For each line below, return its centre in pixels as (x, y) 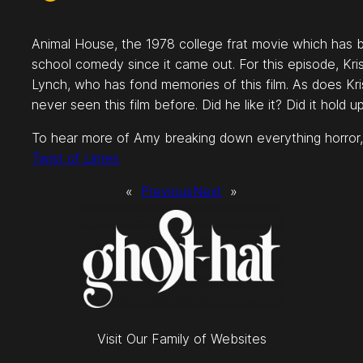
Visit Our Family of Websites (181, 338)
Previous (167, 191)
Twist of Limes (76, 158)
